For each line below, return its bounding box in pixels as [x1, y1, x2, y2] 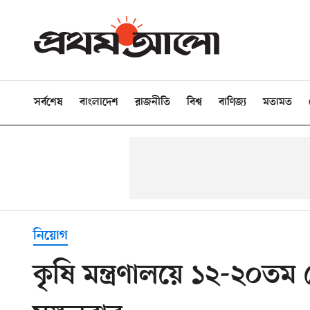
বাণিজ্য [219, 96, 246, 109]
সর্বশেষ [34, 96, 63, 109]
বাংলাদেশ [80, 96, 118, 109]
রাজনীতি [135, 96, 170, 109]
